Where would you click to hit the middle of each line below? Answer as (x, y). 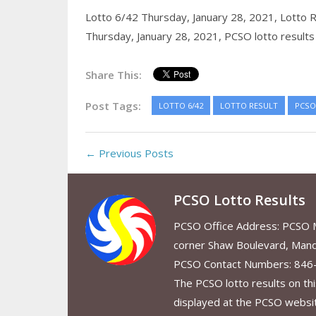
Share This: (113, 75)
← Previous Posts (129, 153)
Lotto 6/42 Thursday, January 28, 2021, (182, 17)
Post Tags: (113, 106)
